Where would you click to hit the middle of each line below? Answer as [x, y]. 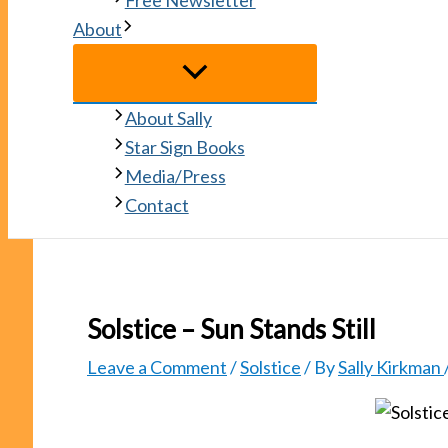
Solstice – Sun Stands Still [231, 328]
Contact [156, 205]
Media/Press [175, 176]
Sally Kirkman [391, 366]
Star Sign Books [184, 147]
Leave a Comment [157, 366]
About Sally [168, 118]
